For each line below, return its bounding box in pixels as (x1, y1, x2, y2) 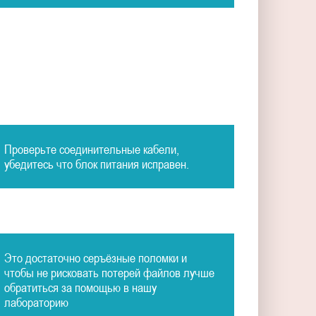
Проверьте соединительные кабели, (4, 141, 179, 157)
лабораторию (4, 295, 68, 310)
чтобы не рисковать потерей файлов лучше (4, 265, 214, 281)
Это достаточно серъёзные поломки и (4, 250, 187, 266)
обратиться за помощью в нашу (4, 280, 157, 296)
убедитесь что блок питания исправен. (4, 156, 189, 171)
